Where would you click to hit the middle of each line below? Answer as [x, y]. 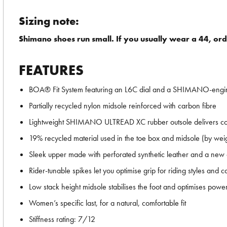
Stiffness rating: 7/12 [62, 219]
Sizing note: [50, 21]
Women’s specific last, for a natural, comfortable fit [107, 203]
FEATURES [51, 70]
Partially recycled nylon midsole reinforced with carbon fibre [123, 106]
